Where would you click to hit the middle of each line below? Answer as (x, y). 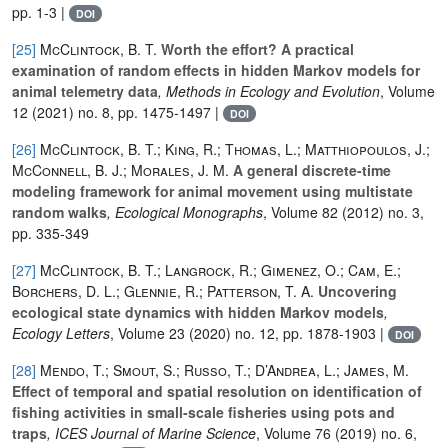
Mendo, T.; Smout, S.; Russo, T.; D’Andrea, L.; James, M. (224, 369)
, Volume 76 (293, 432)
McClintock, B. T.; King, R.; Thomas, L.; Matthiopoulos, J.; (235, 148)
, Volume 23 (147, 332)
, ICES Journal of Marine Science (151, 432)
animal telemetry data (85, 90)
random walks (59, 211)
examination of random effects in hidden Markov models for (216, 69)
